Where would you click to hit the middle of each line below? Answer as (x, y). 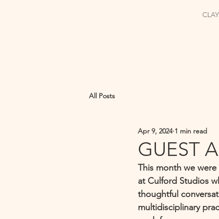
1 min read (191, 131)
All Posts (102, 96)
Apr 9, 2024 (155, 131)
